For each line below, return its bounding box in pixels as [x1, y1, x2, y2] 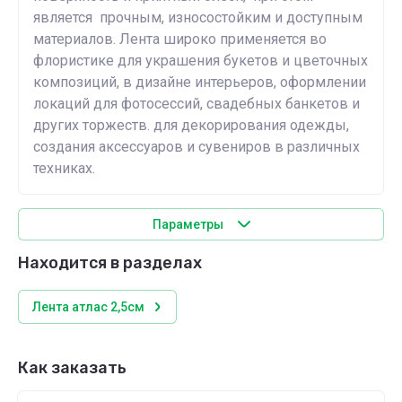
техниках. [33, 160, 95, 177]
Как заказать [18, 358, 127, 378]
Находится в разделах [18, 253, 202, 273]
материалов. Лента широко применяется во [33, 31, 327, 48]
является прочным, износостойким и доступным [33, 9, 363, 26]
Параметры [152, 217, 223, 232]
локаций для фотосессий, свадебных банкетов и [33, 95, 360, 112]
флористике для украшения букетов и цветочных [33, 52, 368, 69]
